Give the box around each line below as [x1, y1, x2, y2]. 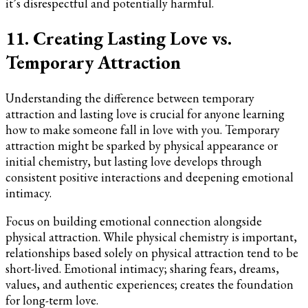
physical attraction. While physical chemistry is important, [5, 228, 297, 245]
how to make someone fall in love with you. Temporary [5, 121, 280, 137]
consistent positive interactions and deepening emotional [5, 168, 294, 185]
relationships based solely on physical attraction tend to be [5, 244, 298, 261]
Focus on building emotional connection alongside [5, 212, 262, 229]
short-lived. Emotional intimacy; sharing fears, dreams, [5, 260, 279, 276]
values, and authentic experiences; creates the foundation [5, 276, 294, 292]
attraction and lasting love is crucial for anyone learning [5, 105, 285, 122]
